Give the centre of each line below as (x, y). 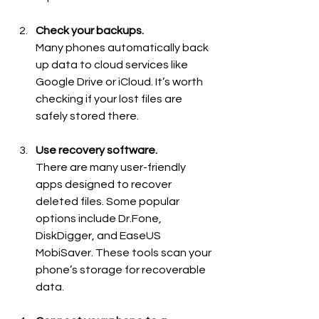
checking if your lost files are (110, 99)
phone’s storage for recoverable (122, 270)
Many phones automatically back (123, 47)
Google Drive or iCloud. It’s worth (120, 82)
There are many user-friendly (112, 167)
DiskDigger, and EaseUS (99, 235)
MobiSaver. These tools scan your (125, 252)
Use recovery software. (96, 150)
